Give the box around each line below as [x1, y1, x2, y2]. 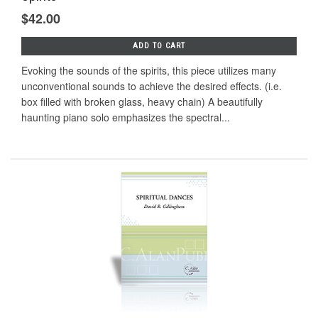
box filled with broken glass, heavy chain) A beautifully [21, 94, 263, 109]
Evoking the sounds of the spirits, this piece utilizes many [21, 63, 276, 78]
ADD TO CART [133, 41, 185, 51]
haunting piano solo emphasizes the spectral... [21, 110, 230, 125]
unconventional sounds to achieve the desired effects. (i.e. [21, 79, 282, 94]
